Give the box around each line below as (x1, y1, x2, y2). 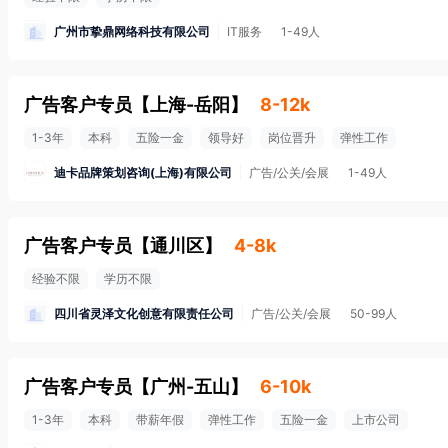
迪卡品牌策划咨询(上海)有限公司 (54, 164, 232, 180)
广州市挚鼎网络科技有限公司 (54, 23, 210, 39)
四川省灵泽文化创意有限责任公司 (54, 305, 234, 321)
